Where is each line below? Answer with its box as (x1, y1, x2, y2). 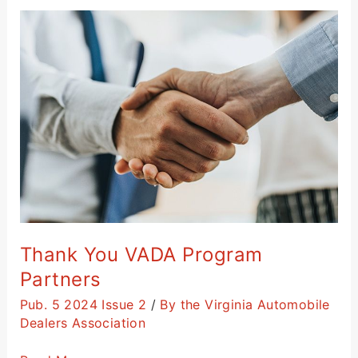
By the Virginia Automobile (160, 296, 330, 312)
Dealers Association (19, 314, 146, 331)
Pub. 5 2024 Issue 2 (19, 296, 147, 312)
